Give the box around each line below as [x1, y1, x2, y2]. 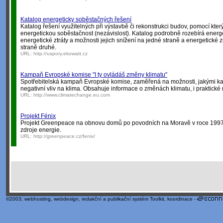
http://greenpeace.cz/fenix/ [33, 133, 95, 139]
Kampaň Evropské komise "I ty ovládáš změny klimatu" [20, 71, 167, 78]
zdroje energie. [20, 126, 61, 133]
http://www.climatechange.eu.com [33, 92, 110, 98]
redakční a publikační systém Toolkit [82, 196, 164, 202]
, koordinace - [164, 196, 197, 202]
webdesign [54, 196, 79, 202]
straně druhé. [20, 44, 56, 51]
